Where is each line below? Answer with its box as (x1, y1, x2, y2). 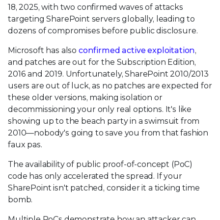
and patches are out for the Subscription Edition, (8, 57, 196, 67)
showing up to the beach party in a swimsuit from (8, 116, 200, 126)
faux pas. (8, 139, 42, 149)
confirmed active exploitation (78, 45, 195, 55)
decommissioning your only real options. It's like (8, 104, 192, 114)
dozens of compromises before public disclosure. (8, 26, 198, 35)
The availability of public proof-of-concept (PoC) (8, 159, 193, 169)
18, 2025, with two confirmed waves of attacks (8, 2, 183, 12)
